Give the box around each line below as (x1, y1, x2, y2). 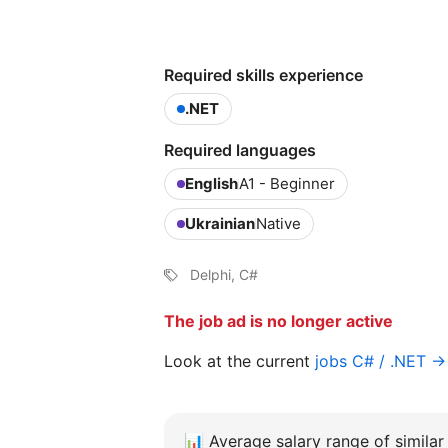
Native (256, 214, 301, 233)
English (185, 174, 238, 193)
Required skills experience (164, 65, 363, 85)
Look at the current (164, 351, 315, 371)
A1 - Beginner (239, 174, 335, 193)
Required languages (164, 140, 316, 160)
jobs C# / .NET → (315, 351, 446, 371)
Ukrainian (185, 214, 255, 233)
